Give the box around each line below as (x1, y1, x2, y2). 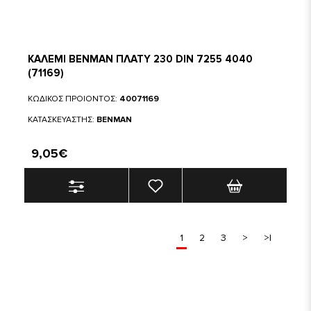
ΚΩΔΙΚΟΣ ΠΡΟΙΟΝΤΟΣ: (28, 94, 119, 104)
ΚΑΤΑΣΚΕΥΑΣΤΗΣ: (28, 115, 96, 125)
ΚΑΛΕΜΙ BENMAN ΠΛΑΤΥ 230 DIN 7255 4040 (28, 53, 253, 65)
